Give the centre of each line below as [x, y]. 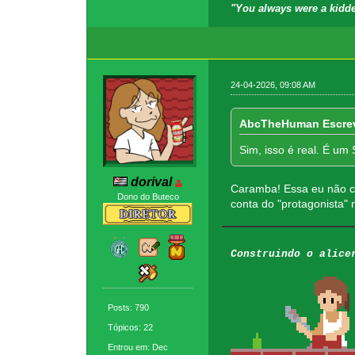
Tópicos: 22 [131, 327]
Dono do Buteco [148, 197]
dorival [152, 182]
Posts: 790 [129, 307]
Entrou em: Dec [138, 347]
